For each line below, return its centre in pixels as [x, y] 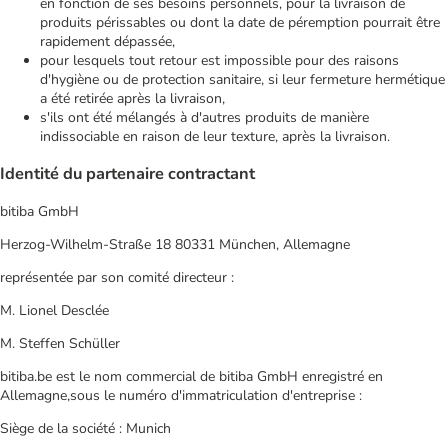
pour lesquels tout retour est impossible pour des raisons [219, 60]
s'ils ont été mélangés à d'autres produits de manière [204, 117]
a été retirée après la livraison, [132, 98]
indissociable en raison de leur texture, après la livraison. [215, 136]
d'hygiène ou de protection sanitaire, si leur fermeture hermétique [242, 79]
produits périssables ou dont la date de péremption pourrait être [240, 22]
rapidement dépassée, [107, 41]
